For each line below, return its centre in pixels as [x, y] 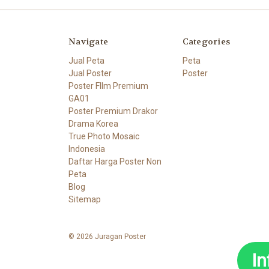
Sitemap [85, 199]
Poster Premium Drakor [113, 111]
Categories [206, 41]
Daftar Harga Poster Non [115, 161]
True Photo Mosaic [104, 136]
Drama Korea [93, 123]
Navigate [88, 41]
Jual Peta [86, 60]
